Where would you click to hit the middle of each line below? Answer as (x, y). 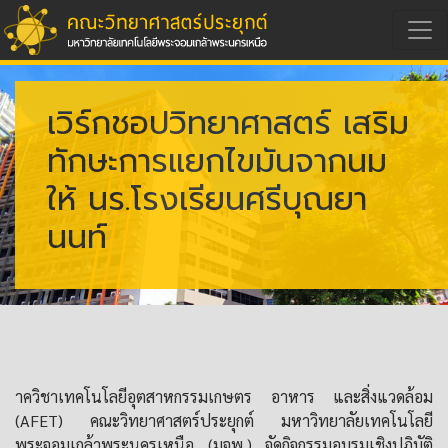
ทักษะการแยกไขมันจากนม (217, 161)
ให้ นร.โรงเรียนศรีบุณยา (207, 199)
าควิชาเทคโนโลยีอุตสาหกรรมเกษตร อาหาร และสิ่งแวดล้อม (224, 396)
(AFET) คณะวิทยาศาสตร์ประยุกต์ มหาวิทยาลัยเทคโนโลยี (224, 420)
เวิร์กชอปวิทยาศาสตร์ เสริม (228, 123)
